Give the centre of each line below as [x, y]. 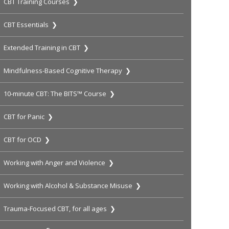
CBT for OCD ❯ [27, 140]
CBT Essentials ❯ [31, 25]
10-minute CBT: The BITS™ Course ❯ [60, 94]
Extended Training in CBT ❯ [47, 48]
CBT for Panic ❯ [29, 117]
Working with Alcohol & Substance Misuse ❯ [73, 186]
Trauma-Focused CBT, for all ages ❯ [60, 209]
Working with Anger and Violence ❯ [59, 163]
